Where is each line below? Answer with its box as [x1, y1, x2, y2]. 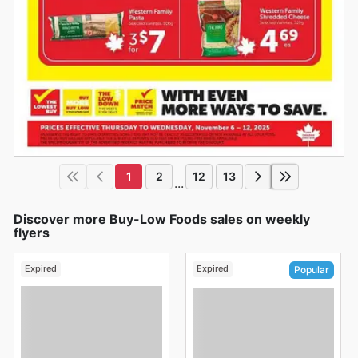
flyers [14, 224, 50, 241]
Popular [294, 263, 329, 276]
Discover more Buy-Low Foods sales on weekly [14, 210, 310, 227]
